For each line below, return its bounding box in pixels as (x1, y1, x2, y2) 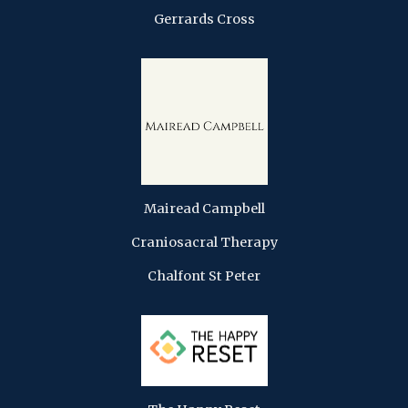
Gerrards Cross (153, 10, 255, 27)
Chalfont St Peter (148, 267, 260, 284)
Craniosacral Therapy (130, 233, 278, 250)
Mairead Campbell (143, 199, 265, 217)
